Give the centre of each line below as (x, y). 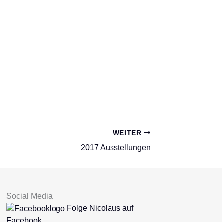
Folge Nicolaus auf (99, 208)
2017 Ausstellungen (116, 147)
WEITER (128, 133)
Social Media (29, 196)
